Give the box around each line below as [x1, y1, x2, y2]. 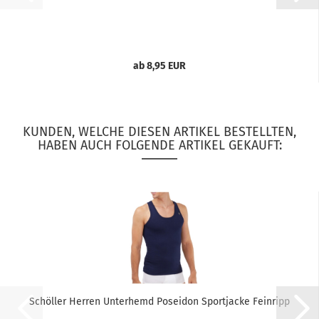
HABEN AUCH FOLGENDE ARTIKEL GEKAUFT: [37, 137, 282, 153]
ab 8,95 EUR [132, 60, 186, 72]
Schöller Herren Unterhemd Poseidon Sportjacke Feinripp [28, 296, 290, 308]
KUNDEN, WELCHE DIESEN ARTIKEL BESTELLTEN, [23, 124, 296, 140]
